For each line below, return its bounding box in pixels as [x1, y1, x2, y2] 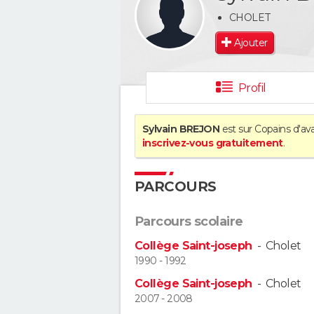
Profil [238, 81, 266, 95]
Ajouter [234, 36, 268, 49]
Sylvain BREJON [142, 123, 220, 135]
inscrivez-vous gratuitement [142, 137, 283, 149]
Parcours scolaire [135, 214, 243, 229]
